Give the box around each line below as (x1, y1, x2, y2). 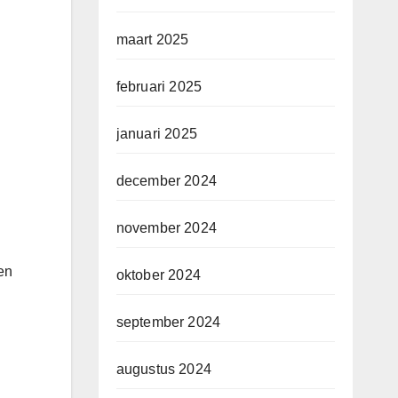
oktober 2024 (115, 267, 201, 283)
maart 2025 (115, 32, 189, 48)
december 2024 (115, 173, 218, 189)
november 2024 (115, 220, 218, 236)
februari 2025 (115, 79, 203, 95)
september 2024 (115, 314, 221, 330)
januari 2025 (115, 126, 197, 142)
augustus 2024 (115, 362, 212, 378)
